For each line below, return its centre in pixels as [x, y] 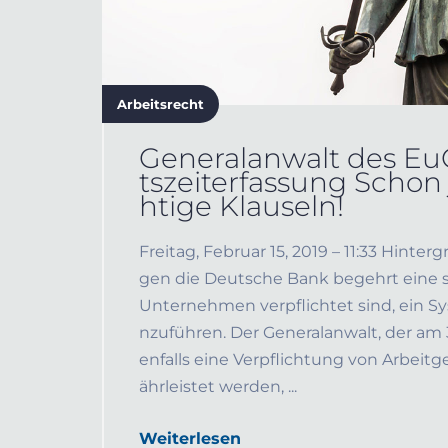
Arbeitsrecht [160, 104]
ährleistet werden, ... [218, 386]
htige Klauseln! [241, 205]
